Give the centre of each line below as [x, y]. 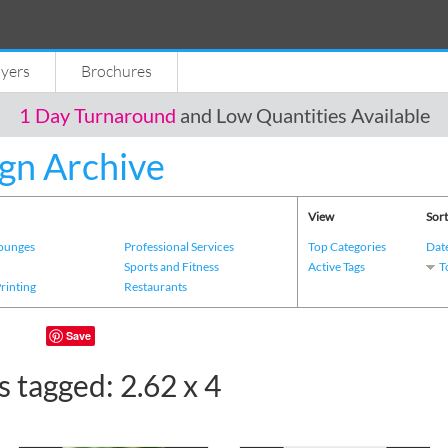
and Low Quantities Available [302, 115]
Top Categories [347, 246]
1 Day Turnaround [97, 115]
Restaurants [155, 286]
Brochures [116, 71]
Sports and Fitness [171, 266]
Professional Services [178, 246]
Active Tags [336, 266]
